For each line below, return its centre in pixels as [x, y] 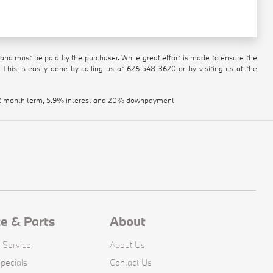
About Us [128, 245]
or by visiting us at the [216, 68]
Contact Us [131, 262]
